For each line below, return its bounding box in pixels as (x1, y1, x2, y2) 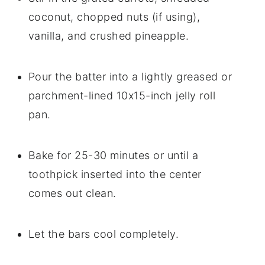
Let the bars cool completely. (28, 227, 179, 240)
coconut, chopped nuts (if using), (28, 10, 201, 23)
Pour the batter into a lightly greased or (28, 70, 232, 83)
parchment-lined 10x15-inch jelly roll (28, 89, 216, 102)
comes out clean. (28, 186, 117, 199)
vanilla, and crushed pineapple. (28, 29, 189, 42)
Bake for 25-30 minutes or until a (28, 148, 199, 161)
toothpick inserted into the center (28, 167, 202, 180)
